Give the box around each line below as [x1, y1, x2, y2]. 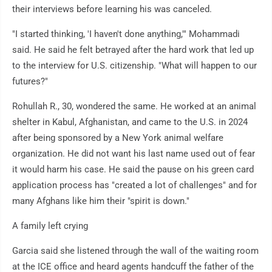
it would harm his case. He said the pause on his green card [12, 164, 254, 175]
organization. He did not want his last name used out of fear [12, 148, 255, 160]
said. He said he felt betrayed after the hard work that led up [12, 44, 254, 56]
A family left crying [12, 220, 88, 232]
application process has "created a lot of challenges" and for [12, 180, 257, 191]
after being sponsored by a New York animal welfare [12, 132, 223, 144]
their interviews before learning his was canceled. [12, 4, 212, 15]
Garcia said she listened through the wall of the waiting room [12, 245, 259, 257]
